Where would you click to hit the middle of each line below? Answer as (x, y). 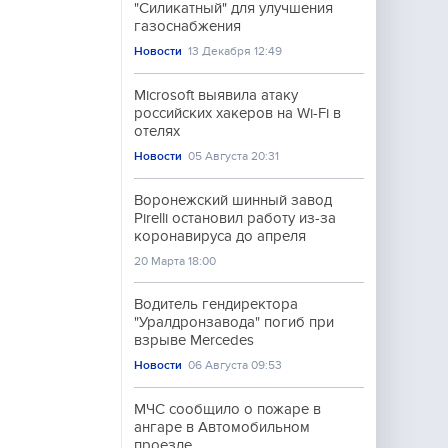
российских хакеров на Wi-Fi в (237, 113)
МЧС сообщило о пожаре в (227, 409)
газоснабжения (187, 26)
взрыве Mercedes (194, 340)
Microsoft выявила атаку (216, 95)
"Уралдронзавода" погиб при (234, 322)
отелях (157, 131)
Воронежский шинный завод (233, 200)
